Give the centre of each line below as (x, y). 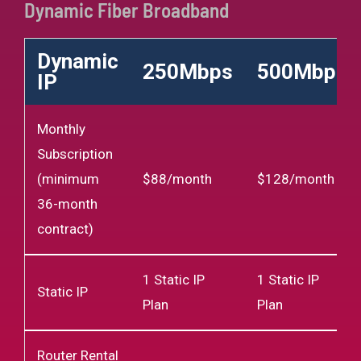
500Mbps (302, 71)
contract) (65, 228)
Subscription (75, 154)
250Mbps (188, 71)
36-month (67, 203)
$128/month (296, 178)
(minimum (68, 178)
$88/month (177, 178)
